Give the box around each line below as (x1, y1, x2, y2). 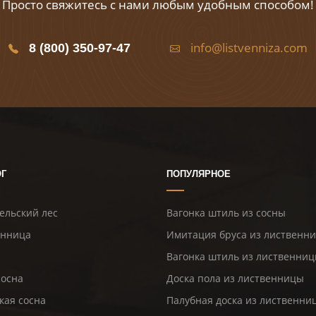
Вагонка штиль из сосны (166, 206, 286, 220)
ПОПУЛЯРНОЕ (166, 169, 231, 180)
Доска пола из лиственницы (166, 272, 304, 286)
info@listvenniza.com (190, 39, 308, 56)
